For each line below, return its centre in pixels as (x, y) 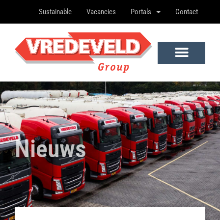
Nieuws (51, 149)
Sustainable (55, 12)
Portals (141, 12)
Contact (187, 12)
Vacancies (101, 12)
